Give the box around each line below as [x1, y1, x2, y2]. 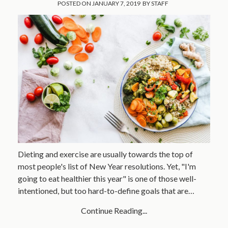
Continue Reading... [81, 205, 147, 215]
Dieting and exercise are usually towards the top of [17, 149, 193, 159]
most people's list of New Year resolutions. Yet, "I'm [17, 161, 196, 171]
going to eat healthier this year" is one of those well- [17, 173, 196, 183]
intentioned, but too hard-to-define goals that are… [17, 185, 194, 195]
